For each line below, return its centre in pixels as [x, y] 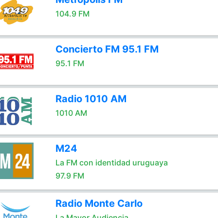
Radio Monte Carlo [99, 203]
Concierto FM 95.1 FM [107, 49]
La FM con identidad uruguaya [111, 163]
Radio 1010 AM [91, 99]
